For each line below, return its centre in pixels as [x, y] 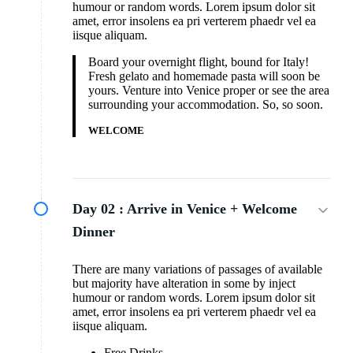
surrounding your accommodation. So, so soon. [206, 105]
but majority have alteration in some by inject [184, 284]
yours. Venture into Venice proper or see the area [209, 91]
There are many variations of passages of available [197, 269]
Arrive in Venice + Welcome [212, 209]
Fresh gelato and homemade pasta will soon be [204, 76]
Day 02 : [98, 209]
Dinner [94, 232]
